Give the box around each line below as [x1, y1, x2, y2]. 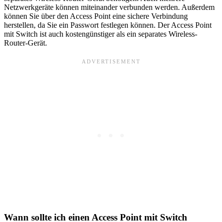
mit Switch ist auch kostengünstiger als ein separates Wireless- [4, 29, 197, 38]
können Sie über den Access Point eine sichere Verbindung [4, 11, 188, 20]
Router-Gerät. [4, 38, 47, 47]
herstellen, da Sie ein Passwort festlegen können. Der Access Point [4, 20, 212, 29]
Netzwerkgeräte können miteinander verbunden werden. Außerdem [4, 2, 215, 11]
